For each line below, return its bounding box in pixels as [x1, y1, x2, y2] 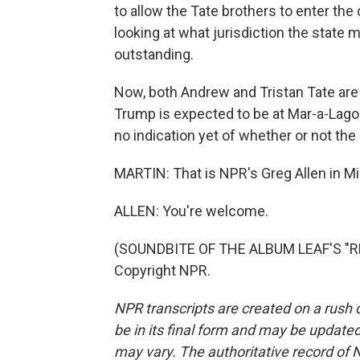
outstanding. [114, 46, 194, 63]
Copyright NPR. [114, 262, 211, 279]
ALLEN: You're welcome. [114, 202, 268, 219]
